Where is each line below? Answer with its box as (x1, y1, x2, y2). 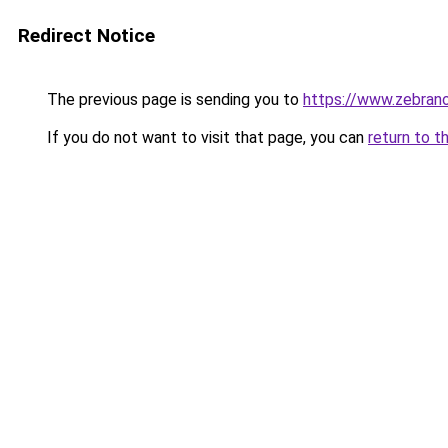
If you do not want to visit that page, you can (43, 128, 368, 147)
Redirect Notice (18, 24, 155, 47)
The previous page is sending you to (43, 90, 303, 109)
